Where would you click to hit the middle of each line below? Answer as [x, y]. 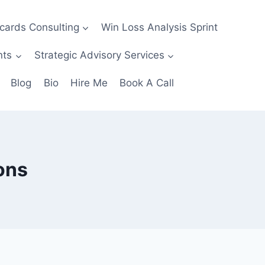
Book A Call [147, 83]
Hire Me [89, 83]
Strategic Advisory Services [99, 55]
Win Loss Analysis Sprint [160, 27]
